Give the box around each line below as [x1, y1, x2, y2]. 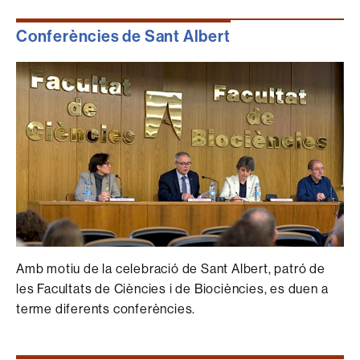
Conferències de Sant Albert [16, 25, 231, 46]
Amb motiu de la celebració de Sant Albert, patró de [16, 260, 325, 277]
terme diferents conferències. [16, 301, 196, 317]
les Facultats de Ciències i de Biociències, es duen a [16, 280, 329, 297]
